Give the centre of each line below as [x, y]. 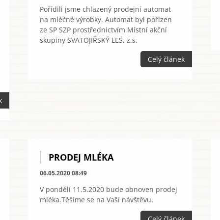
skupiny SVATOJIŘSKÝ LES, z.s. [88, 40]
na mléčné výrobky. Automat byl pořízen [106, 19]
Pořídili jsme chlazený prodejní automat [105, 9]
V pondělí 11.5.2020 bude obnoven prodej [108, 189]
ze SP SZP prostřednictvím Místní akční [103, 30]
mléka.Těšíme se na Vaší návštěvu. [96, 199]
